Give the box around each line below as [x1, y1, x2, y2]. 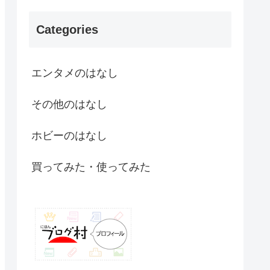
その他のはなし [31, 98, 107, 110]
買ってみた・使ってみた [31, 160, 151, 173]
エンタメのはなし [31, 66, 118, 79]
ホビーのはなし [31, 129, 107, 142]
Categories [36, 22, 98, 36]
